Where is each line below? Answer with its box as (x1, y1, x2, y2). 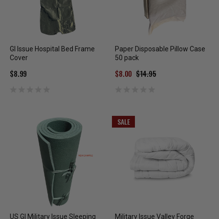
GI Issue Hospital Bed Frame (10, 45, 95, 53)
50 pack (115, 54, 139, 62)
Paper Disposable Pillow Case (115, 45, 205, 53)
